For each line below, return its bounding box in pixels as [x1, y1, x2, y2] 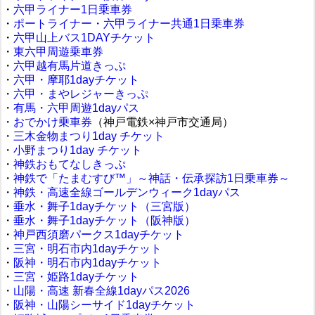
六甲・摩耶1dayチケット [13, 74, 139, 86]
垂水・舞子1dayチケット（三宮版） [13, 200, 195, 212]
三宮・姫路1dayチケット [13, 271, 139, 283]
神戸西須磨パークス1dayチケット [13, 229, 184, 240]
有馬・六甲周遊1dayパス [13, 102, 139, 114]
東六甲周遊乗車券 [13, 46, 103, 58]
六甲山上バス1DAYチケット [13, 32, 155, 44]
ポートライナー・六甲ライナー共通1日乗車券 [13, 18, 245, 30]
